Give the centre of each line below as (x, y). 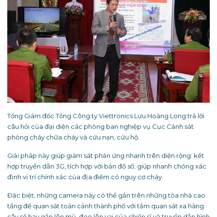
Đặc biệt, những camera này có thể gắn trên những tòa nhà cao (106, 195)
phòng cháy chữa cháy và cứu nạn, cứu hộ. (73, 137)
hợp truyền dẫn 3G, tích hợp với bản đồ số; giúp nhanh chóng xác (107, 166)
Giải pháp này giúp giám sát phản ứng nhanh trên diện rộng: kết (106, 155)
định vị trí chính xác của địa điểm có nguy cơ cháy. (85, 177)
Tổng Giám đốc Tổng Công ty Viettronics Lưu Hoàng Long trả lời (106, 116)
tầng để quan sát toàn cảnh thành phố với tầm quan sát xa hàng (106, 206)
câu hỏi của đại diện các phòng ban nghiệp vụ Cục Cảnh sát (101, 126)
